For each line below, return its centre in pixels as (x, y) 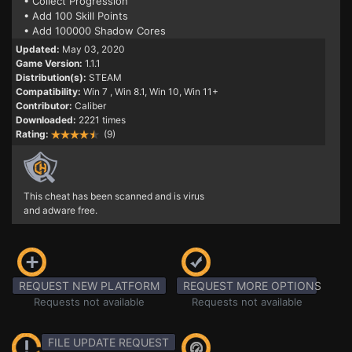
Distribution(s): (51, 77)
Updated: (38, 49)
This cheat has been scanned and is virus (114, 196)
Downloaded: (46, 120)
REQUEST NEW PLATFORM (89, 286)
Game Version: (49, 63)
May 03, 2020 (93, 49)
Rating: (32, 134)
